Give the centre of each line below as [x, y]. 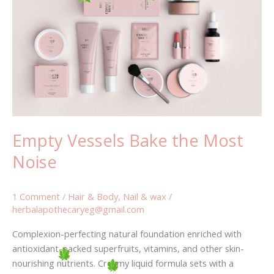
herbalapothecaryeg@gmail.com [78, 209]
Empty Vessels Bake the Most [128, 140]
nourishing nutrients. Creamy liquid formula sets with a [123, 263]
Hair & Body [93, 196]
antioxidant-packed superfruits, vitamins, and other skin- [128, 249]
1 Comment [36, 196]
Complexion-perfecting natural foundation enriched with [127, 234]
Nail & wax [145, 196]
